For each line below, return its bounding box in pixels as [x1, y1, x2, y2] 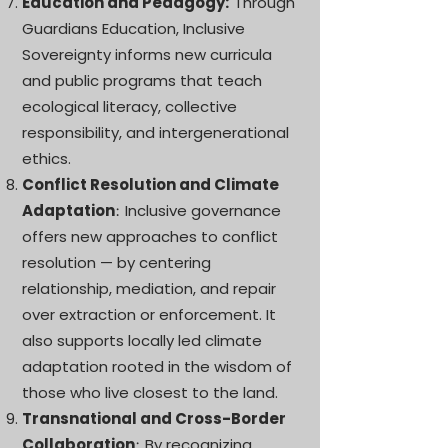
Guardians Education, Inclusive [22, 18, 245, 39]
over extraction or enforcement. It [22, 304, 276, 325]
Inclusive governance [125, 200, 281, 221]
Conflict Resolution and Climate [22, 174, 279, 195]
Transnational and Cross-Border [22, 408, 286, 429]
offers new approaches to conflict [22, 226, 278, 247]
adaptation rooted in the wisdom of [22, 356, 292, 377]
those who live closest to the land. [22, 382, 278, 403]
